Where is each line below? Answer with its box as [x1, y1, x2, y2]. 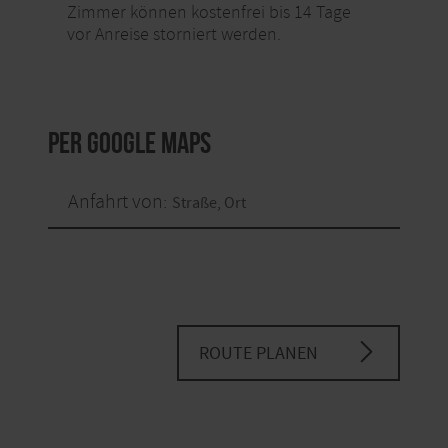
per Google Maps [48, 125, 211, 159]
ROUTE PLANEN [199, 341, 318, 365]
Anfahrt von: [68, 188, 167, 214]
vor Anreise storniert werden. [66, 22, 281, 46]
